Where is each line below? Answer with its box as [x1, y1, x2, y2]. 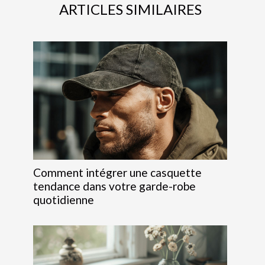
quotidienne [33, 192, 94, 206]
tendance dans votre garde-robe [33, 179, 196, 193]
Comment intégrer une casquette [33, 165, 202, 179]
